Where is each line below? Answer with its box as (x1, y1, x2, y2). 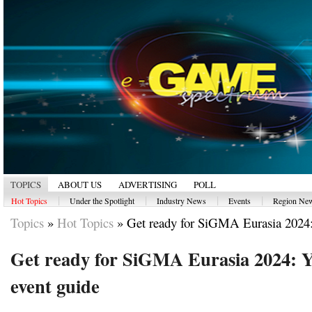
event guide (10, 272, 100, 299)
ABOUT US (58, 178, 102, 191)
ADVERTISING (118, 178, 177, 191)
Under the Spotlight (70, 195, 134, 206)
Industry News (157, 195, 206, 206)
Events (228, 195, 251, 206)
